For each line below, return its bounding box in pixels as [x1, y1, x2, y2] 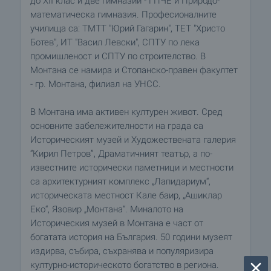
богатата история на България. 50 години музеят [30, 232, 232, 243]
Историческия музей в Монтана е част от [30, 218, 203, 229]
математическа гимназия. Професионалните [30, 9, 217, 20]
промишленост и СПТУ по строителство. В [30, 51, 206, 62]
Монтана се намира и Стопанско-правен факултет [30, 65, 238, 76]
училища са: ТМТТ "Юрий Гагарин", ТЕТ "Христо [30, 23, 225, 34]
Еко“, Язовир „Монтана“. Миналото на [30, 204, 183, 215]
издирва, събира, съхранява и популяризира [30, 246, 214, 256]
